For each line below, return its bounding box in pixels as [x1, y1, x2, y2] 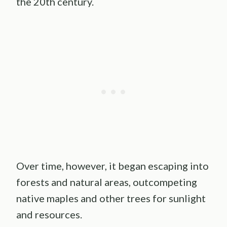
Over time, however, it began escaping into [16, 159, 209, 172]
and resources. [16, 208, 82, 220]
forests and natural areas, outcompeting [16, 175, 197, 188]
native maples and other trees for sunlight [16, 192, 206, 204]
